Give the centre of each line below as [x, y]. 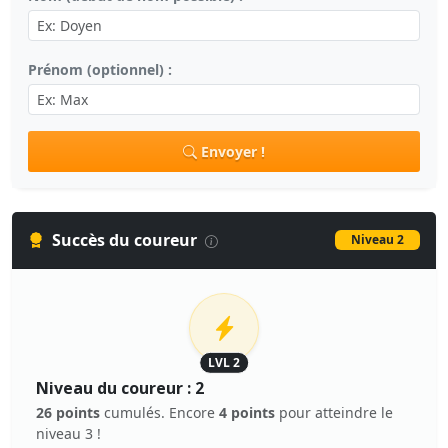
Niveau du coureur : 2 [120, 388]
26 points [68, 412]
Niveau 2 [377, 239]
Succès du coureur [126, 240]
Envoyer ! [233, 151]
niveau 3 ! [68, 433]
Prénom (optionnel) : [100, 69]
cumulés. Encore [159, 412]
